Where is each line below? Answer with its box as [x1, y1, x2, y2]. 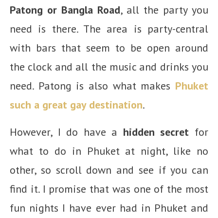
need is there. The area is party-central [10, 21, 208, 36]
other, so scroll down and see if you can [10, 163, 208, 177]
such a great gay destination [10, 97, 143, 111]
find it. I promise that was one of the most [10, 182, 208, 196]
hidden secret [123, 125, 189, 139]
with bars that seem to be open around [10, 40, 208, 54]
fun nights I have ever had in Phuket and [10, 200, 208, 215]
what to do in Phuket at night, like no [10, 144, 208, 158]
